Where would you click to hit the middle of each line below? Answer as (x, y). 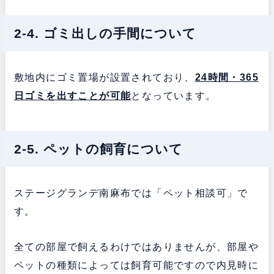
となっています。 (174, 96)
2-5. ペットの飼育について (98, 149)
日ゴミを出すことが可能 (72, 96)
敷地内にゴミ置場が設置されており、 (104, 78)
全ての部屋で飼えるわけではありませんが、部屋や (136, 247)
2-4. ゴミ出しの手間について (105, 34)
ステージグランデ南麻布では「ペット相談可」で (131, 193)
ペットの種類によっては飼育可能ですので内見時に (136, 265)
